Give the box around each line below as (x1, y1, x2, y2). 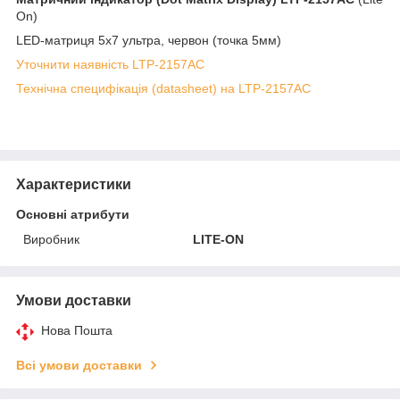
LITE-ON (193, 231, 245, 246)
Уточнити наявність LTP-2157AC (16, 56, 204, 71)
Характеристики (16, 176, 131, 192)
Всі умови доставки (16, 357, 142, 372)
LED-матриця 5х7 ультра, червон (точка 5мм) (16, 32, 281, 47)
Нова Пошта (41, 322, 112, 337)
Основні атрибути (16, 206, 129, 221)
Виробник (23, 231, 79, 246)
